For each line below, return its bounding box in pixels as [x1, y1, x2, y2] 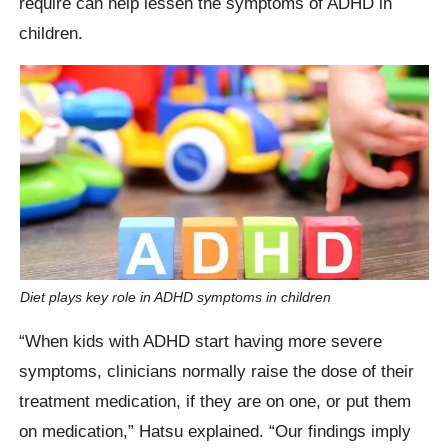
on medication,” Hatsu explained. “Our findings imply [19, 421, 412, 442]
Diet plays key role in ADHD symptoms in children [19, 288, 331, 305]
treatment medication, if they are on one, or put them [19, 391, 412, 412]
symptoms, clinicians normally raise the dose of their [19, 361, 415, 382]
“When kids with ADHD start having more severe [19, 331, 383, 352]
